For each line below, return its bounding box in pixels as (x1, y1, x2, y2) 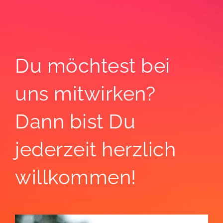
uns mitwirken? (15, 82, 155, 106)
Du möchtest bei (15, 54, 170, 78)
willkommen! (15, 165, 136, 189)
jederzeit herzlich (15, 137, 176, 161)
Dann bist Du (15, 110, 135, 133)
